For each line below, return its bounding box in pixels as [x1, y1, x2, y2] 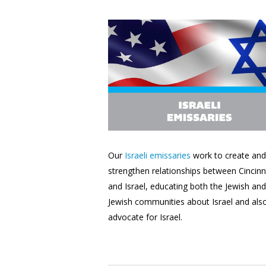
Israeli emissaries [125, 150, 191, 161]
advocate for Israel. [108, 211, 182, 223]
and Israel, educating [108, 180, 190, 192]
